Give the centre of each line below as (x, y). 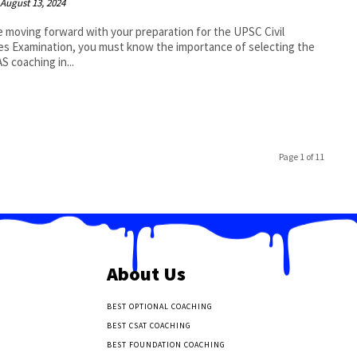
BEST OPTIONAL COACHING (159, 306)
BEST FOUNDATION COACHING (166, 344)
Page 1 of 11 (301, 156)
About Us (146, 273)
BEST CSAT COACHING (149, 325)
